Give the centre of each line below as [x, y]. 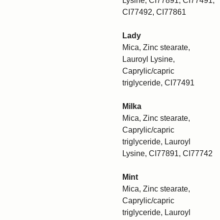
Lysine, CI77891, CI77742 [167, 153]
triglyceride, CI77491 [158, 83]
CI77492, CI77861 [154, 12]
